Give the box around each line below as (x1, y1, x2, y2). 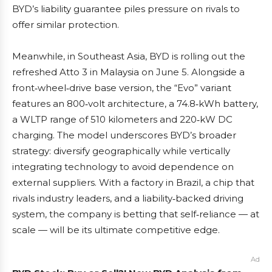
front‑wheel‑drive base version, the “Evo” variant (12, 82, 231, 93)
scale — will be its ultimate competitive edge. (12, 224, 220, 236)
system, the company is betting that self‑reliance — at (12, 208, 259, 220)
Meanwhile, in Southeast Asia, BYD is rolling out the (12, 50, 245, 62)
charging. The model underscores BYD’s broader (12, 129, 236, 141)
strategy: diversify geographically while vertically (12, 145, 230, 157)
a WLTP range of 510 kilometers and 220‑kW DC (12, 114, 233, 125)
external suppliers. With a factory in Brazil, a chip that (12, 177, 254, 188)
